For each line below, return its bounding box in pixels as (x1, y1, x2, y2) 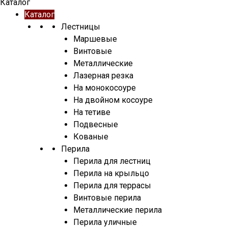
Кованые (73, 131, 108, 141)
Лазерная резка (73, 70, 133, 80)
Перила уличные (73, 217, 137, 227)
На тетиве (73, 107, 110, 117)
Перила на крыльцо (73, 168, 149, 178)
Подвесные (73, 119, 118, 129)
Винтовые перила (73, 192, 141, 203)
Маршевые (73, 34, 117, 44)
